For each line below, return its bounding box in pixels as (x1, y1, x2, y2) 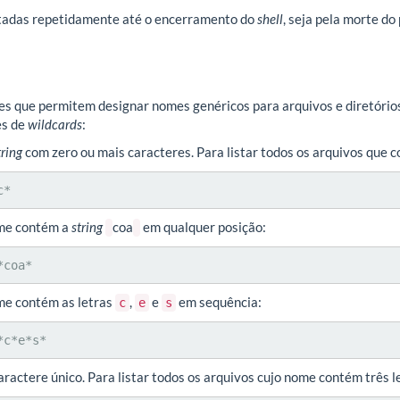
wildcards (28, 115, 82, 132)
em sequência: (176, 294, 262, 310)
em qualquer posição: (140, 219, 266, 235)
